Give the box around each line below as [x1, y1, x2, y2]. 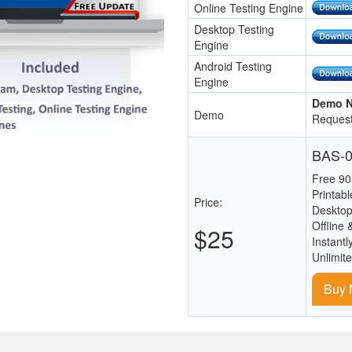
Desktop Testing [194, 21, 274, 37]
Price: [194, 194, 222, 210]
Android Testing [194, 58, 272, 74]
